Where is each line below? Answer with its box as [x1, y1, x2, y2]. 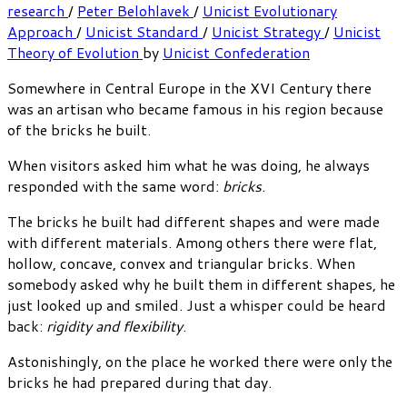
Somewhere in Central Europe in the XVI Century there [7, 77, 372, 98]
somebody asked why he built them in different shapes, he [7, 273, 395, 294]
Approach [7, 21, 76, 42]
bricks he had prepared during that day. [7, 372, 272, 392]
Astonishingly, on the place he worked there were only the [7, 351, 392, 372]
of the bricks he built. [7, 119, 151, 140]
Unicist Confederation [163, 42, 310, 63]
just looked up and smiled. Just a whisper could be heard [7, 294, 386, 315]
